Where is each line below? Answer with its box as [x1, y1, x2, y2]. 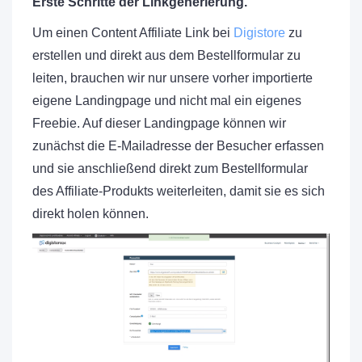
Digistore [234, 25, 285, 40]
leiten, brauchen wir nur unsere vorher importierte [32, 70, 313, 85]
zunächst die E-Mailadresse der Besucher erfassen [32, 138, 324, 153]
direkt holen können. [32, 206, 149, 221]
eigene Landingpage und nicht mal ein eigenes [32, 93, 301, 107]
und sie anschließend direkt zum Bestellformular [32, 161, 308, 175]
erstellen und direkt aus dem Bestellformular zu [32, 48, 301, 62]
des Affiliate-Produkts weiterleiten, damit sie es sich [32, 183, 325, 198]
